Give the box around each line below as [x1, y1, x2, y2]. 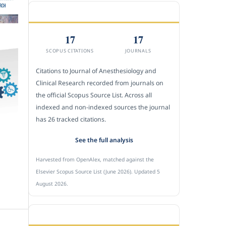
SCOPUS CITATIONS [46, 47, 94, 54]
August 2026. [36, 180, 68, 187]
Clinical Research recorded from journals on [36, 79, 163, 88]
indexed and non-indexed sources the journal [36, 103, 170, 112]
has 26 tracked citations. [36, 115, 106, 124]
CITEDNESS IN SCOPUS [36, 8, 107, 16]
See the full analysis [75, 136, 133, 145]
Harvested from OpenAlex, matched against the [36, 155, 154, 163]
